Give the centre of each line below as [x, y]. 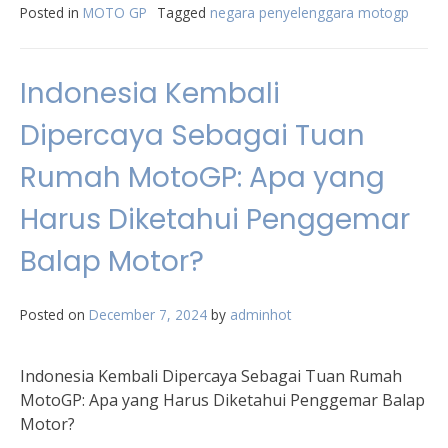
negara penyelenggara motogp [309, 12]
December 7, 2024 [148, 314]
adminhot [260, 314]
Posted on [54, 314]
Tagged [183, 12]
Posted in [51, 12]
